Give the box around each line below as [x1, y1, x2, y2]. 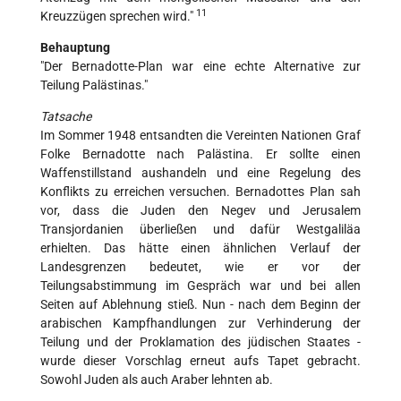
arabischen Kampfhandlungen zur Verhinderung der [40, 316, 361, 331]
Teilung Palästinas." [40, 78, 148, 93]
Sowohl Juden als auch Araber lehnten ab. [40, 372, 273, 388]
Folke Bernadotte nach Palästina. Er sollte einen [40, 147, 361, 162]
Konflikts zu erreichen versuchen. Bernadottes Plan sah [40, 184, 361, 200]
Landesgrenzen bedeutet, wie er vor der [40, 260, 361, 275]
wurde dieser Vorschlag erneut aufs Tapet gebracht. [40, 354, 361, 369]
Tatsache [40, 109, 91, 124]
